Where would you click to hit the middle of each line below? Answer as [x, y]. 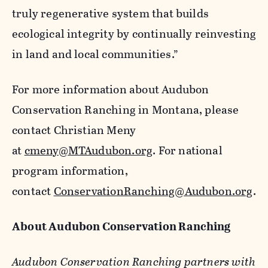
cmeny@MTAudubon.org [89, 150]
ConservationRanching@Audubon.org [153, 191]
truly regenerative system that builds [111, 13]
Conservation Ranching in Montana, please [126, 109]
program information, [70, 170]
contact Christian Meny [74, 130]
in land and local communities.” [97, 54]
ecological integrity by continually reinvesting [134, 33]
